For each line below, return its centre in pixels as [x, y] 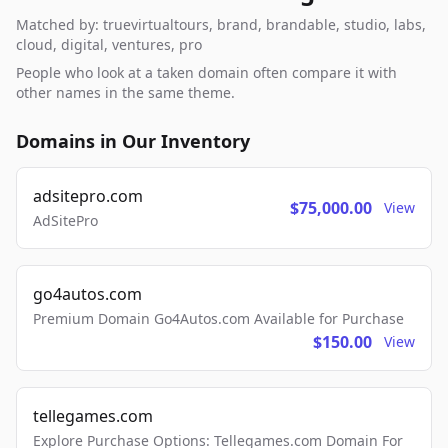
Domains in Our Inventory [133, 140]
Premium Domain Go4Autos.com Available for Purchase [218, 318]
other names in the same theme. [125, 92]
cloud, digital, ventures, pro [109, 44]
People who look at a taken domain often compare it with [206, 72]
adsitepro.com [88, 195]
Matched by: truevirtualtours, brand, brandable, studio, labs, [221, 24]
